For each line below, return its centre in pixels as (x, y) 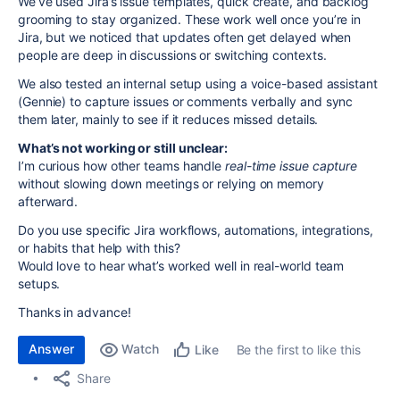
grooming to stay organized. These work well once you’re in (190, 19)
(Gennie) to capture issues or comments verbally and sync (186, 101)
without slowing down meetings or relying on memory (171, 183)
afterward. (48, 201)
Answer (51, 349)
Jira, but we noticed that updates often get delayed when (185, 37)
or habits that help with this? (99, 248)
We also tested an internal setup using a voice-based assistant (198, 83)
